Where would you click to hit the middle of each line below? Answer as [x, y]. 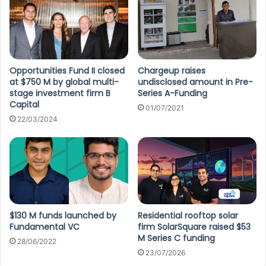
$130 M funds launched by [63, 215]
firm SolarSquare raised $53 [194, 227]
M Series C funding [176, 238]
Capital [24, 105]
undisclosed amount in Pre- [195, 82]
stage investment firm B [60, 94]
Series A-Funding [172, 94]
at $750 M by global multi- [64, 82]
